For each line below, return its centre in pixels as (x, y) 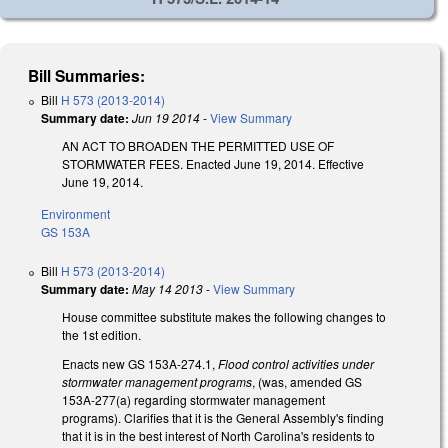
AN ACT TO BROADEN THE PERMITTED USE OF (198, 145)
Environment (75, 214)
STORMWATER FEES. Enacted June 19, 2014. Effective (213, 163)
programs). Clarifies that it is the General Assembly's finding (223, 418)
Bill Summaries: (87, 75)
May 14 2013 (167, 289)
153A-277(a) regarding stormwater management (193, 400)
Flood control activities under (296, 364)
